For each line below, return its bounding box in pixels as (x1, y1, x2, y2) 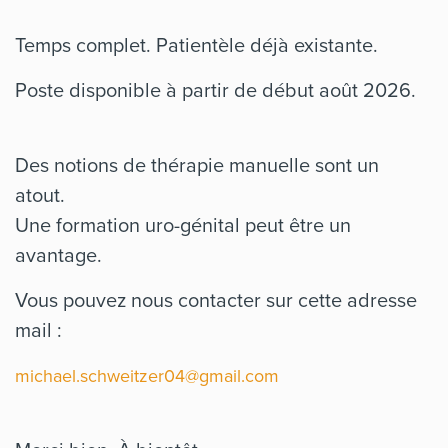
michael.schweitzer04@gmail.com (15, 363, 279, 388)
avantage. (15, 240, 102, 269)
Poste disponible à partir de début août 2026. (15, 75, 416, 104)
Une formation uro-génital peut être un (15, 210, 351, 239)
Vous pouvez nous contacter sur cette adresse (15, 285, 417, 314)
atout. (15, 180, 70, 209)
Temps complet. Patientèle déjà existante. (15, 30, 378, 59)
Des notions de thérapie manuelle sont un (15, 150, 379, 179)
